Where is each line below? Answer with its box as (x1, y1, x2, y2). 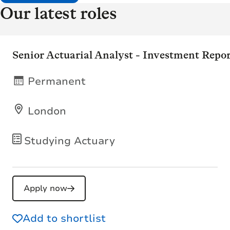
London (28, 104, 66, 118)
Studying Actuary (24, 133, 115, 148)
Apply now (24, 182, 67, 194)
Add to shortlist (23, 211, 106, 225)
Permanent (28, 74, 86, 88)
